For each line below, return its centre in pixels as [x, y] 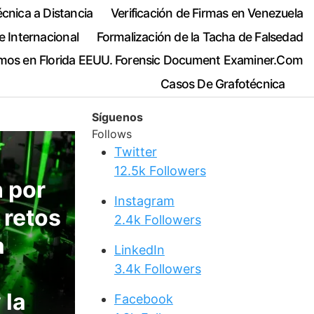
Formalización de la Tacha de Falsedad [199, 36]
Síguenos [117, 117]
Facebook [143, 299]
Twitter [135, 152]
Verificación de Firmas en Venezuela [206, 13]
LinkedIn [139, 250]
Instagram [144, 201]
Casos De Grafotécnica [223, 84]
